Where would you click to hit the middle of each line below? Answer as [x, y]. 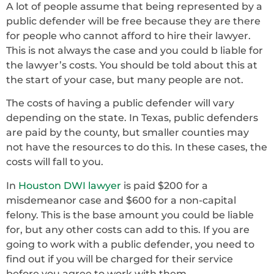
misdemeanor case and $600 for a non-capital [121, 200]
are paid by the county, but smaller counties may [128, 133]
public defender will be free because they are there [133, 21]
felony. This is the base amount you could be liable [130, 215]
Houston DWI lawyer [70, 185]
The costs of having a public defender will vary [120, 103]
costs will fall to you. [56, 162]
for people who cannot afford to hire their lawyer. [128, 35]
